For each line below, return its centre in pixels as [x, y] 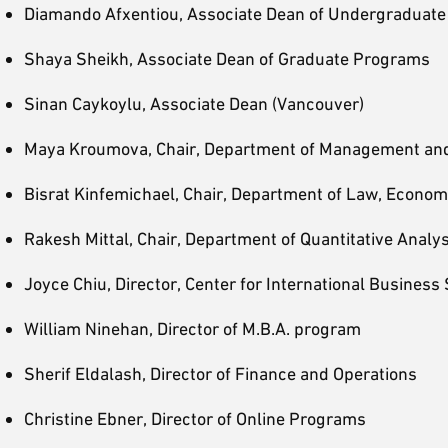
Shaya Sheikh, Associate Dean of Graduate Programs [227, 58]
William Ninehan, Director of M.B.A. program [192, 328]
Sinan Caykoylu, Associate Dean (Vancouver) [194, 103]
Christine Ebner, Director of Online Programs [195, 418]
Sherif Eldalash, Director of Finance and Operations [220, 373]
